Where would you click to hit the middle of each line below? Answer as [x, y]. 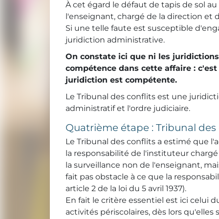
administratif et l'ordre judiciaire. [128, 109]
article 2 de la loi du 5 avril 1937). [126, 189]
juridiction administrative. [115, 40]
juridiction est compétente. [121, 80]
